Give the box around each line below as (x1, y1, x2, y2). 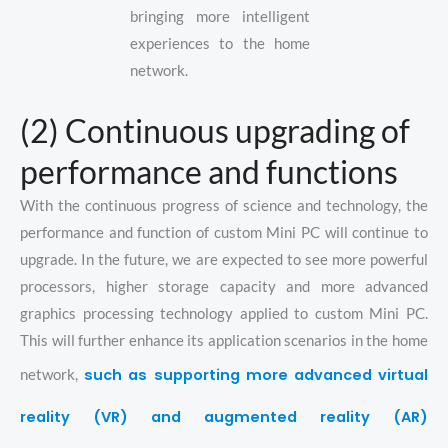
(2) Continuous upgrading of (20, 110, 410, 150)
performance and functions (20, 151, 398, 191)
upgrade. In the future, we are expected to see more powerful (20, 250, 428, 268)
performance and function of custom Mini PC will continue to (20, 223, 428, 241)
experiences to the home (130, 35, 310, 53)
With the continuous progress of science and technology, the (20, 196, 428, 214)
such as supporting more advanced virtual (84, 364, 429, 385)
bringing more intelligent (130, 8, 310, 26)
